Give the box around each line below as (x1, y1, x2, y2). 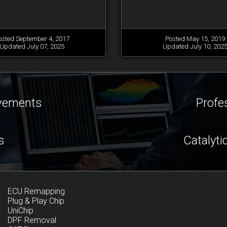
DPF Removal (8, 215, 56, 225)
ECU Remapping (8, 186, 65, 196)
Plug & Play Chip (8, 196, 64, 206)
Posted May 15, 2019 (165, 34, 225, 43)
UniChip (8, 206, 33, 215)
